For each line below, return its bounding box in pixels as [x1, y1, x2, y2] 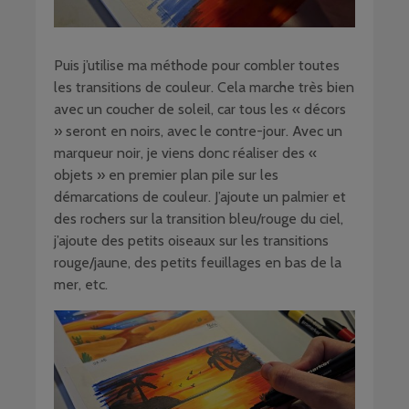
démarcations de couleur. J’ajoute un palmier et [54, 187, 346, 205]
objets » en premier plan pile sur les [54, 165, 278, 184]
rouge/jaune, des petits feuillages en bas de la [54, 253, 341, 271]
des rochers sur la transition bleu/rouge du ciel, [54, 209, 343, 227]
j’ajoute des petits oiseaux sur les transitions [54, 231, 329, 249]
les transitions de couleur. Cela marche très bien [54, 78, 354, 96]
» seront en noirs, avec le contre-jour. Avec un [54, 121, 342, 140]
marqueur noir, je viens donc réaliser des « [54, 143, 317, 162]
